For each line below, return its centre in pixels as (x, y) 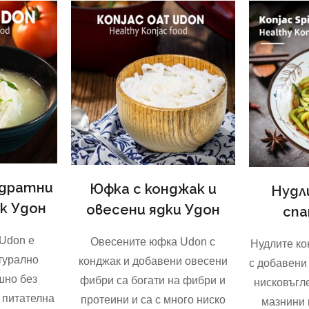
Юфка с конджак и (153, 189)
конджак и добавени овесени (153, 261)
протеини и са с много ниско (153, 299)
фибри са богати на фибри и (153, 280)
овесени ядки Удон (153, 209)
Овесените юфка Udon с (153, 241)
